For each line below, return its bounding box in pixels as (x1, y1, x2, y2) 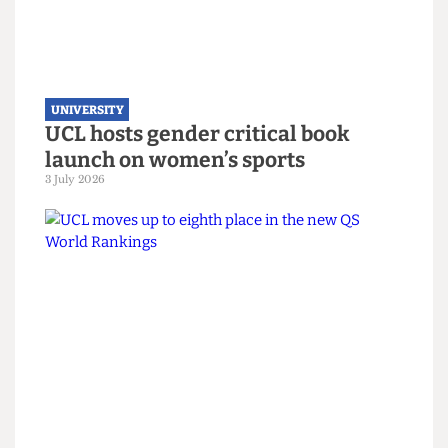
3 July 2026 (48, 423, 113, 438)
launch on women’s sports (48, 396, 326, 424)
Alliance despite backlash (48, 5, 323, 34)
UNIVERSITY (54, 348, 132, 364)
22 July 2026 (48, 33, 119, 47)
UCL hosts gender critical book (48, 368, 373, 397)
